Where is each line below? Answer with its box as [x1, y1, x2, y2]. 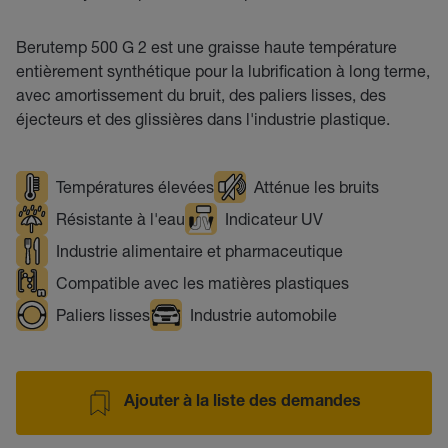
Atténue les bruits [254, 177, 379, 196]
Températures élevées [56, 177, 214, 196]
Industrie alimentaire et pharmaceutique [56, 241, 343, 260]
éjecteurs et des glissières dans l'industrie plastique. [16, 109, 390, 128]
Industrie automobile [190, 305, 337, 324]
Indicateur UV [225, 209, 323, 228]
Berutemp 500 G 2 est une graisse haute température [16, 37, 397, 56]
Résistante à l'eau [56, 209, 185, 228]
